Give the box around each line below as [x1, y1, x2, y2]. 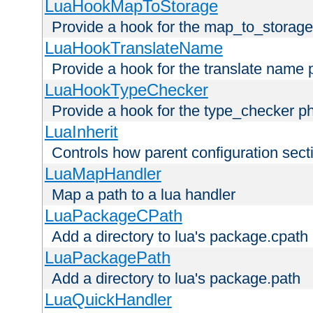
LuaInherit [44, 122, 118, 141]
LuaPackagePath [44, 247, 170, 267]
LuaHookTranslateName [44, 38, 223, 57]
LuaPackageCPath [44, 205, 182, 225]
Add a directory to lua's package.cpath [52, 227, 308, 245]
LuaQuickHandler [44, 289, 172, 309]
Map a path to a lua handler [52, 185, 235, 203]
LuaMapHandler [44, 163, 161, 183]
